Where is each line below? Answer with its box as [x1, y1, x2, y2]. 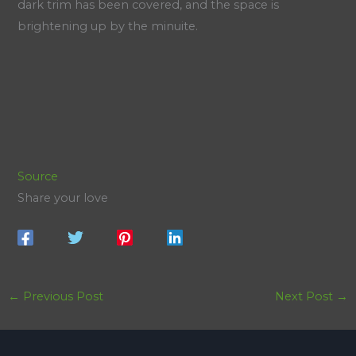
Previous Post [19, 288, 103, 304]
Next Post [275, 288, 337, 304]
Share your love [17, 190, 109, 205]
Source [17, 168, 59, 184]
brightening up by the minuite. [17, 18, 199, 33]
